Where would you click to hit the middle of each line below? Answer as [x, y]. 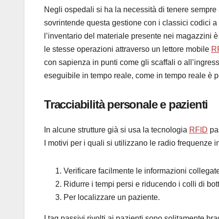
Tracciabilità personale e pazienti [126, 105]
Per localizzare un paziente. [112, 197]
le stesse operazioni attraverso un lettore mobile [128, 49]
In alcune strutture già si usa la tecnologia [117, 130]
